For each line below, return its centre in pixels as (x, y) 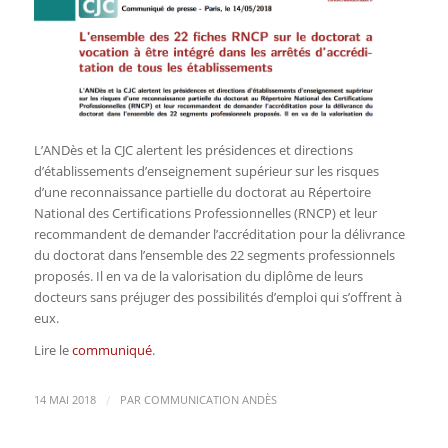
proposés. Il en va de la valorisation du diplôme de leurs (198, 276)
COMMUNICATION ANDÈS (210, 400)
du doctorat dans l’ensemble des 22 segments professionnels (214, 255)
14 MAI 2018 (64, 400)
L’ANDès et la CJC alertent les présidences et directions (193, 150)
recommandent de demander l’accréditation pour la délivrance (219, 234)
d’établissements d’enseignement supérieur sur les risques (206, 171)
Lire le (52, 350)
